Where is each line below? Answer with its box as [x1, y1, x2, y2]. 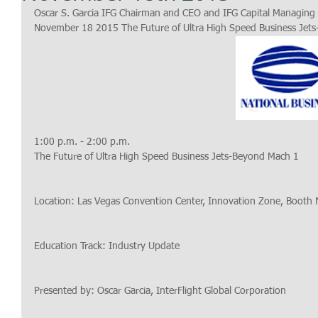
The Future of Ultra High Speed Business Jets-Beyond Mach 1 [34, 152, 299, 163]
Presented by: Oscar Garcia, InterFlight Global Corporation [34, 286, 289, 297]
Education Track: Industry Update [34, 241, 180, 252]
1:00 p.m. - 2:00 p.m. [34, 137, 130, 148]
